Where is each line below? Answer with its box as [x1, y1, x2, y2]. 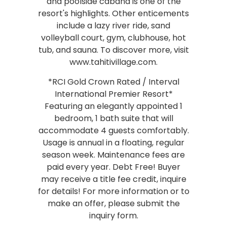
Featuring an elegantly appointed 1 [45, 100, 182, 112]
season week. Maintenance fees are [42, 148, 185, 161]
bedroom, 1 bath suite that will [54, 112, 173, 124]
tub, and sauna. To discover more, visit [38, 44, 189, 56]
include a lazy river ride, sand [57, 19, 170, 31]
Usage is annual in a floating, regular [43, 136, 184, 148]
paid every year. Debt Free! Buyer [47, 161, 180, 173]
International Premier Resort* [54, 88, 173, 100]
